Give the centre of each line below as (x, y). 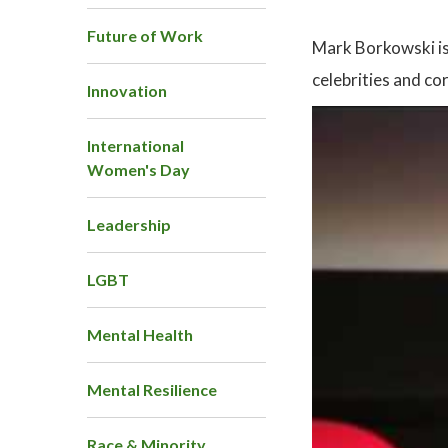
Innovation (127, 91)
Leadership (129, 225)
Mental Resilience (152, 390)
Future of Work (145, 36)
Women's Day (138, 170)
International (135, 146)
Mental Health (140, 335)
